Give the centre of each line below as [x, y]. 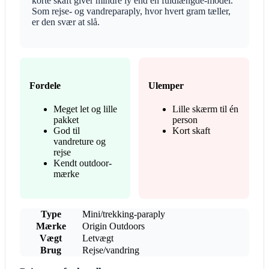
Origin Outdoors [113, 226]
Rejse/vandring [111, 250]
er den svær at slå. [66, 22]
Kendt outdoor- [83, 163]
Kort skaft [191, 130]
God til [67, 130]
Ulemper [166, 85]
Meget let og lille [85, 109]
